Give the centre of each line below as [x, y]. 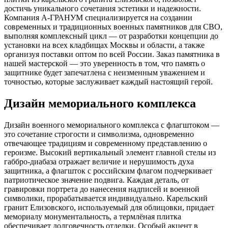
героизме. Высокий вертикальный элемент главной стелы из [110, 152]
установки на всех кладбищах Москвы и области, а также [104, 45]
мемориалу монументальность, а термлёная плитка [93, 216]
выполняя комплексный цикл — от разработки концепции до [111, 36]
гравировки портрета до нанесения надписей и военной [102, 189]
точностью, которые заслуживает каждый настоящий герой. [108, 81]
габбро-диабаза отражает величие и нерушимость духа [99, 161]
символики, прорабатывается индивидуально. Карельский [106, 198]
